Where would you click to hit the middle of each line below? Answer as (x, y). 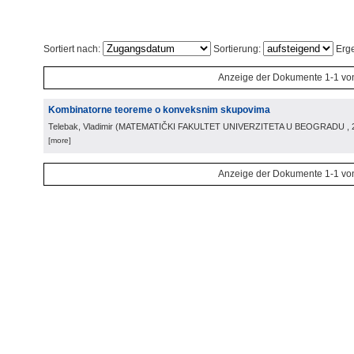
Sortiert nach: (73, 49)
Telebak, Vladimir (81, 126)
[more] (60, 140)
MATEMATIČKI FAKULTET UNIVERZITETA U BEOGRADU (232, 126)
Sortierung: (237, 49)
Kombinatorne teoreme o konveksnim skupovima (159, 110)
